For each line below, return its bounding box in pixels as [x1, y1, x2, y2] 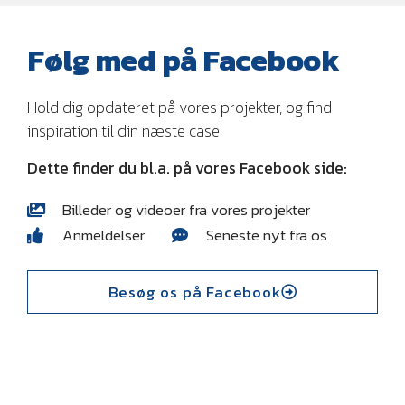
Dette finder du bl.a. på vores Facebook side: [27, 155, 347, 180]
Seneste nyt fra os [206, 222, 327, 247]
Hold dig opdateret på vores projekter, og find [27, 96, 332, 120]
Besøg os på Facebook [108, 279, 281, 304]
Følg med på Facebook [27, 37, 339, 83]
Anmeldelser [61, 222, 145, 247]
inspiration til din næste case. [27, 119, 222, 144]
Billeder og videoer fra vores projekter [61, 197, 310, 221]
